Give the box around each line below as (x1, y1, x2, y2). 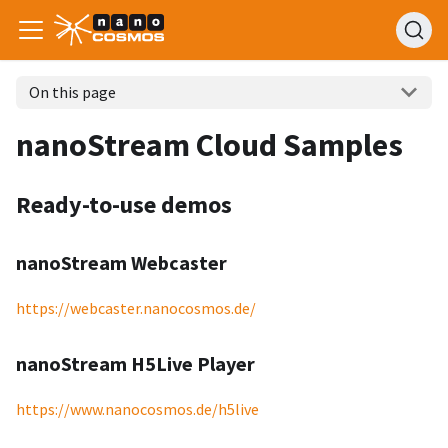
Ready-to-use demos (16, 188, 232, 220)
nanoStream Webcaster (16, 249, 227, 275)
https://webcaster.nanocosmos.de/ (16, 297, 256, 318)
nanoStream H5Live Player (16, 350, 255, 376)
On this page (28, 82, 116, 103)
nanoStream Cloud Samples (16, 124, 403, 165)
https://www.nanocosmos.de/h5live (16, 398, 259, 419)
